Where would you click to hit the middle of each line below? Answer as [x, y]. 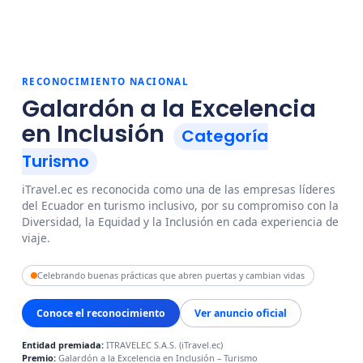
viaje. [36, 238]
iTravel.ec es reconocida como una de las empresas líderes [179, 190]
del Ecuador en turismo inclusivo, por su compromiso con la [181, 206]
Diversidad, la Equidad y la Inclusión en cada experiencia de [181, 222]
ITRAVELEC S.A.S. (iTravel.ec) [164, 345]
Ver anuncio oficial [241, 313]
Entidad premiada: [63, 345]
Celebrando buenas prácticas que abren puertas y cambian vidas [171, 275]
